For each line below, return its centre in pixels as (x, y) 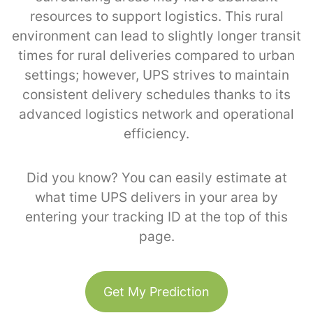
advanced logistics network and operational (156, 114)
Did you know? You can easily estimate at (156, 177)
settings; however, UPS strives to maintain (156, 75)
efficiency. (156, 133)
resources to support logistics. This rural (156, 16)
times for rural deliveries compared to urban (156, 55)
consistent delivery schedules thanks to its (156, 94)
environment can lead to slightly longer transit (156, 36)
